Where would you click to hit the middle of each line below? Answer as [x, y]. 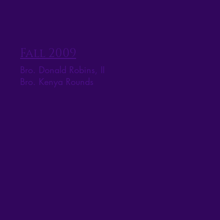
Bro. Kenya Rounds [57, 82]
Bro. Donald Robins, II [62, 70]
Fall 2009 [48, 54]
